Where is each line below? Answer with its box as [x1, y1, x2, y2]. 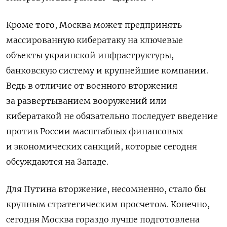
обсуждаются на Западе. [6, 157, 108, 167]
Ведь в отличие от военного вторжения [6, 81, 177, 91]
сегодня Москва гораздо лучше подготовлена [6, 214, 200, 225]
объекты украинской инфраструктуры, [6, 50, 174, 61]
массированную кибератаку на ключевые [6, 35, 183, 46]
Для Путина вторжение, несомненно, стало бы [6, 184, 206, 195]
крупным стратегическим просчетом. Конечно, [6, 199, 210, 210]
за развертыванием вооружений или [6, 96, 167, 106]
